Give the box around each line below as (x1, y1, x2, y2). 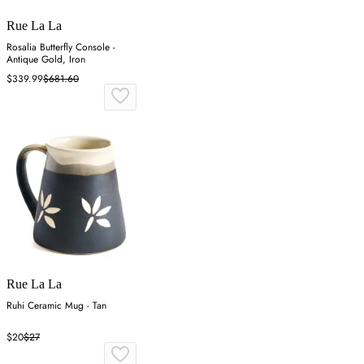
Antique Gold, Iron (6, 51, 85, 67)
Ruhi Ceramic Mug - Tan (6, 297, 106, 313)
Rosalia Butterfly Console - (6, 39, 115, 54)
